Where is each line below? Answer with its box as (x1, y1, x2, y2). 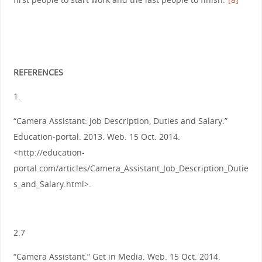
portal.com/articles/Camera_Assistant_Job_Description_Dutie (13, 162, 249, 174)
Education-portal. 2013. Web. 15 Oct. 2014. (13, 130, 180, 142)
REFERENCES (13, 66, 63, 78)
